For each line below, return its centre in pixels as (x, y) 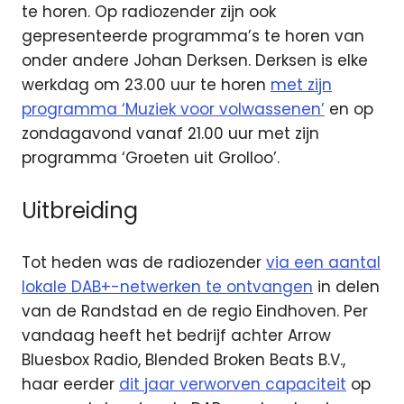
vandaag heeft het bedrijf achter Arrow (176, 336)
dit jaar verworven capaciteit (233, 385)
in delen (346, 287)
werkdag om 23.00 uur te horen (146, 85)
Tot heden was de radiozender (144, 263)
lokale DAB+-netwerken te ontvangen (167, 287)
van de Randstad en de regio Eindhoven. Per (195, 312)
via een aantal (323, 263)
